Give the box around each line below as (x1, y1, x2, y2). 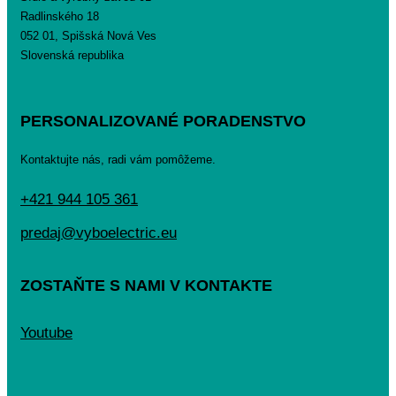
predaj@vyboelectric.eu (20, 225, 177, 242)
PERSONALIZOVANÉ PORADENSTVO (20, 112, 306, 131)
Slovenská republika (20, 49, 124, 63)
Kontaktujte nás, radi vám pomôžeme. (20, 153, 216, 167)
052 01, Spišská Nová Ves (20, 29, 156, 43)
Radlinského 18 (20, 10, 99, 24)
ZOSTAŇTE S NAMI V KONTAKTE (20, 277, 272, 295)
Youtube (20, 324, 72, 342)
